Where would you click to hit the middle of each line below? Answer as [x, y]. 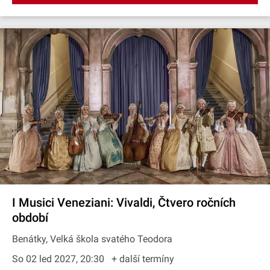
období [30, 218]
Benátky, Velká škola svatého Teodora [92, 239]
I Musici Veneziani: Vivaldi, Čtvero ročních [124, 202]
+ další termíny [143, 259]
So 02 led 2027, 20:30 [59, 259]
